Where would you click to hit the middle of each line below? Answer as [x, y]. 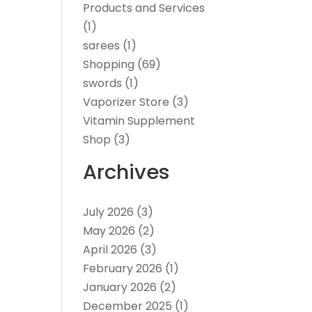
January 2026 [120, 288]
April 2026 [110, 250]
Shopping [109, 65]
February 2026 [123, 269]
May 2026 [109, 231]
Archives [127, 172]
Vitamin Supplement [139, 121]
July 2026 [109, 212]
